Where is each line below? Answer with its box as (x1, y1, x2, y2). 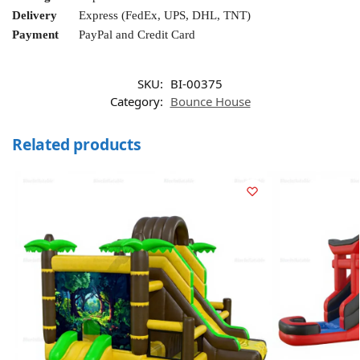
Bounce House (170, 93, 251, 110)
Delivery (12, 9, 57, 22)
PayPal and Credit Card (79, 28, 195, 42)
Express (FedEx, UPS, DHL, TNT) (79, 9, 251, 22)
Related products (12, 133, 141, 156)
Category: (109, 93, 166, 110)
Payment (12, 28, 59, 42)
